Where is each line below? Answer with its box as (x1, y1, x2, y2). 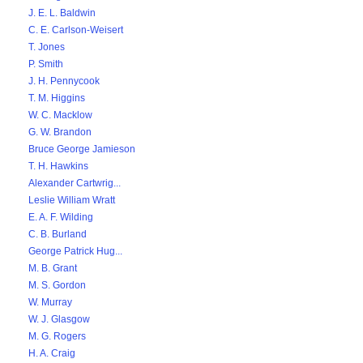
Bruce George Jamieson (28, 143, 135, 155)
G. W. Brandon (28, 126, 92, 138)
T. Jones (28, 41, 65, 53)
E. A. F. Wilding (28, 211, 93, 223)
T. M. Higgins (28, 92, 85, 104)
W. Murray (28, 297, 72, 308)
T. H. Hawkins (28, 160, 88, 172)
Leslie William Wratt (28, 194, 115, 206)
